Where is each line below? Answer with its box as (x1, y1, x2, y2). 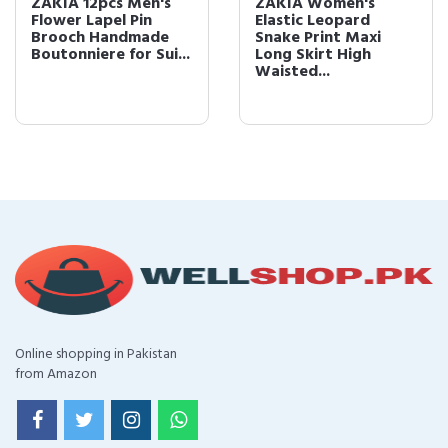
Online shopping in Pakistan (15, 343, 177, 367)
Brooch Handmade (31, 25, 169, 52)
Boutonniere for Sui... (31, 42, 190, 69)
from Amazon (15, 363, 97, 387)
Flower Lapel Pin (31, 8, 152, 35)
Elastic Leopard (255, 8, 370, 35)
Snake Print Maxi (255, 25, 381, 52)
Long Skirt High (255, 42, 371, 69)
